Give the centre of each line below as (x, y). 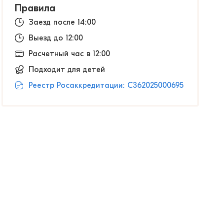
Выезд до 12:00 (56, 38)
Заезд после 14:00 (62, 22)
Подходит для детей (67, 70)
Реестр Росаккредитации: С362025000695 (106, 85)
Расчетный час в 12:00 (69, 54)
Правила (35, 8)
